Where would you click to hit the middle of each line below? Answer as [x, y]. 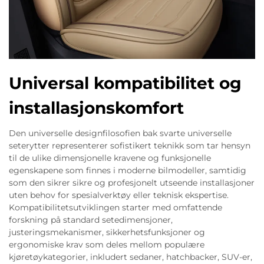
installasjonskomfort [96, 108]
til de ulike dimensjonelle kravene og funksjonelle [110, 158]
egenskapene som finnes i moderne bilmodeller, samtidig [128, 170]
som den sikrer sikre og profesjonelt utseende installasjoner [132, 182]
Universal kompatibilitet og [125, 83]
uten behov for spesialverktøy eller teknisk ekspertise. [119, 195]
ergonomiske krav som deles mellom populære [107, 244]
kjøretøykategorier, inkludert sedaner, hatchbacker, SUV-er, [131, 257]
